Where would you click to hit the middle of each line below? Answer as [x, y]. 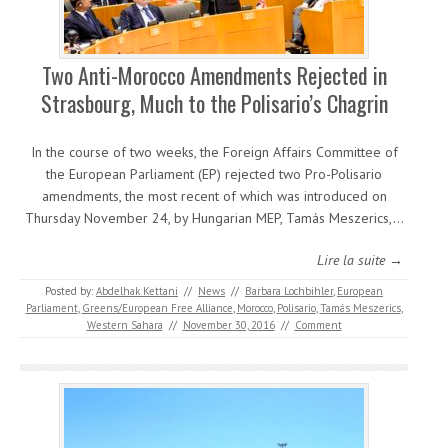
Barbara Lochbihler [289, 291]
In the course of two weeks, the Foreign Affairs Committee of [214, 152]
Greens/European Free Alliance [157, 308]
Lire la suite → [360, 260]
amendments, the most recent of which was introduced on [214, 196]
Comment [318, 325]
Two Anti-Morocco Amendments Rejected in [214, 75]
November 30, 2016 [228, 325]
